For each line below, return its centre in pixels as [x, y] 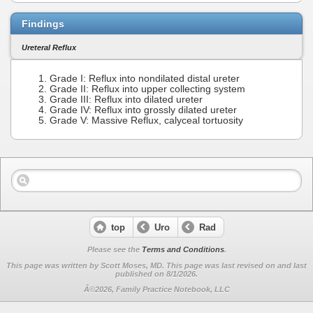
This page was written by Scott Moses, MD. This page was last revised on [142, 265]
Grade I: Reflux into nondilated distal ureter [145, 79]
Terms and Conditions [183, 249]
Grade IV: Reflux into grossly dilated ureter [143, 110]
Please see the [114, 249]
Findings [43, 23]
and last [292, 265]
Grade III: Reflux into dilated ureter [126, 100]
